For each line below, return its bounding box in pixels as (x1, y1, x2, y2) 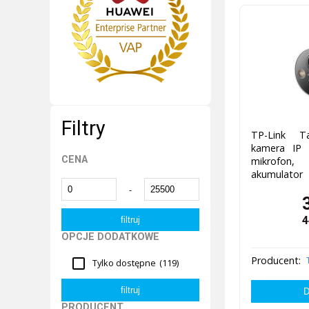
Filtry (61, 116, 106, 140)
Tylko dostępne (92, 257, 157, 270)
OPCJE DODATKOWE (61, 230, 159, 243)
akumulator (250, 168, 303, 181)
